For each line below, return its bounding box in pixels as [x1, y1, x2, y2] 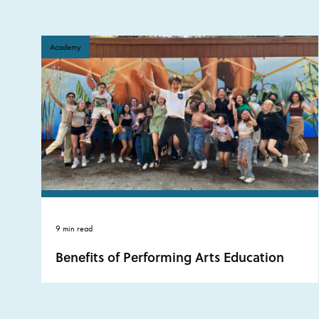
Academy [49, 41, 81, 53]
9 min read [55, 222, 93, 234]
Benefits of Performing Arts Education [55, 247, 284, 266]
